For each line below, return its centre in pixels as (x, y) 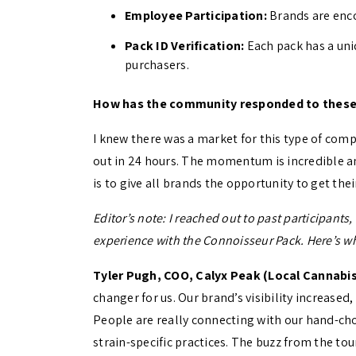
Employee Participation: (196, 16)
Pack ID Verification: (185, 46)
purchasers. (157, 65)
